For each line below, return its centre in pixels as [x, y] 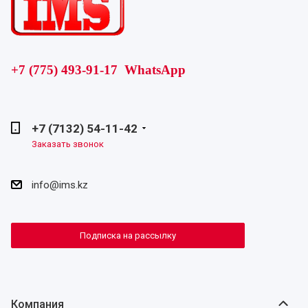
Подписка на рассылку [128, 235]
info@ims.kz [60, 185]
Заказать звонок [68, 144]
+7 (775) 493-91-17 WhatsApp [98, 70]
